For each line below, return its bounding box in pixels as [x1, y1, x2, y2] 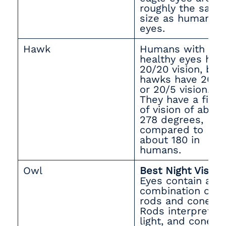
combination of [140, 185, 214, 197]
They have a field [140, 93, 224, 105]
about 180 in [140, 134, 200, 146]
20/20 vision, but [140, 63, 222, 75]
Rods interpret [140, 205, 211, 217]
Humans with [140, 43, 205, 55]
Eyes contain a [140, 175, 211, 187]
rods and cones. [140, 195, 219, 207]
